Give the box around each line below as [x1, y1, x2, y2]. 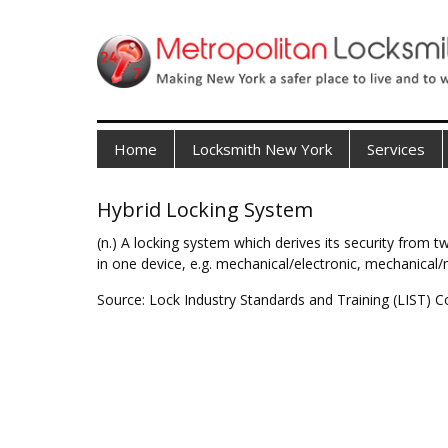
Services [367, 139, 425, 159]
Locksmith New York [192, 139, 332, 159]
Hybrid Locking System [97, 196, 313, 223]
